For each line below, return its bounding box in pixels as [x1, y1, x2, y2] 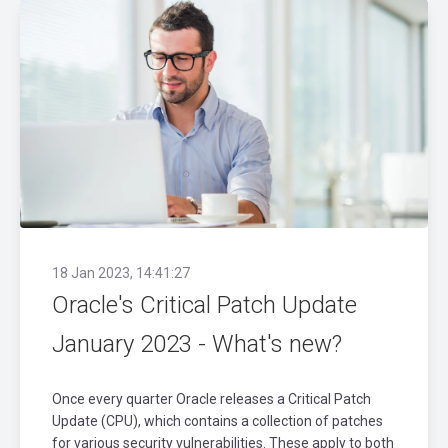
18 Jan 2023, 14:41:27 [52, 265, 190, 282]
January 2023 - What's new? [52, 330, 342, 359]
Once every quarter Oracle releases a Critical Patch [52, 391, 371, 408]
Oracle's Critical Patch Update [52, 291, 357, 320]
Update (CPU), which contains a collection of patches [52, 413, 383, 430]
